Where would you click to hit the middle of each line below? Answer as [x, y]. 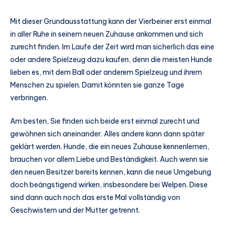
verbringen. [29, 97]
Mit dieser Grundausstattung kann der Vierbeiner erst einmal [111, 21]
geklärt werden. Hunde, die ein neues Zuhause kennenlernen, [110, 146]
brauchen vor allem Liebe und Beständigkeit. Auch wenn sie [109, 159]
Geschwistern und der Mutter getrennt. [75, 210]
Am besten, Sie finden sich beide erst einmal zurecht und [105, 121]
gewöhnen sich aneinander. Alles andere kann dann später [107, 134]
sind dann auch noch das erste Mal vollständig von [95, 197]
